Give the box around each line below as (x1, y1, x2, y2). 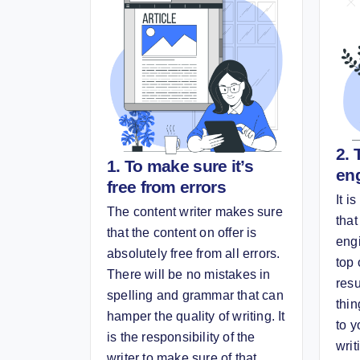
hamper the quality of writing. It (107, 309, 285, 324)
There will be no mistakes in (107, 268, 271, 282)
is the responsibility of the (107, 330, 256, 345)
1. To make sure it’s (107, 157, 254, 176)
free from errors (107, 178, 226, 197)
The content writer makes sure (107, 205, 283, 219)
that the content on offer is (107, 226, 257, 240)
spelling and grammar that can (107, 288, 284, 303)
